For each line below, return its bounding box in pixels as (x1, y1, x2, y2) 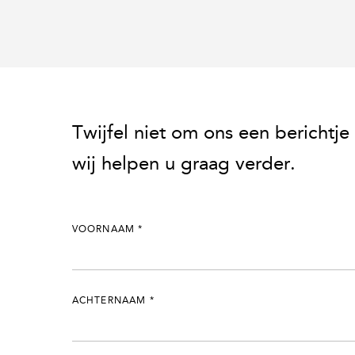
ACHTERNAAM (71, 296, 150, 306)
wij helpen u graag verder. (71, 155, 296, 174)
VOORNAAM (71, 225, 139, 235)
